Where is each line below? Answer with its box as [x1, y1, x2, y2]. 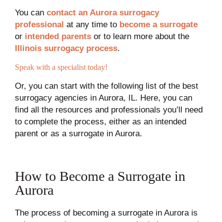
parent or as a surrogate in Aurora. [14, 128, 142, 138]
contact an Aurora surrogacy [46, 7, 159, 17]
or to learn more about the [91, 31, 189, 41]
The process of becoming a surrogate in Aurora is [14, 208, 198, 218]
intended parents [24, 31, 91, 41]
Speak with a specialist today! [14, 62, 108, 71]
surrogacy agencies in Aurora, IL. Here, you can [14, 93, 192, 103]
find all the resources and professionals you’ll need [14, 105, 203, 114]
